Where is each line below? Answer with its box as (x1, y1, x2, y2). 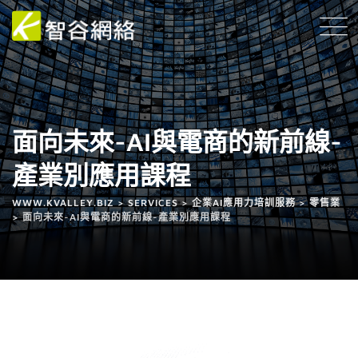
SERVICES (128, 196, 178, 209)
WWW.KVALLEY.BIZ (12, 196, 114, 209)
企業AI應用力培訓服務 (192, 196, 296, 209)
